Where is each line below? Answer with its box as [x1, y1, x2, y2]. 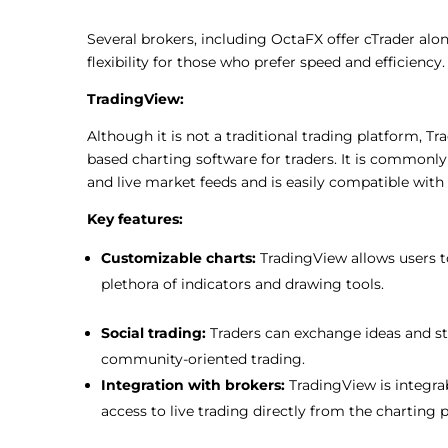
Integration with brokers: [101, 375, 289, 394]
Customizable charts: [101, 248, 260, 267]
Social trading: [101, 323, 210, 342]
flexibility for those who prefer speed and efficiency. [87, 52, 445, 71]
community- [101, 349, 188, 368]
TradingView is [289, 375, 391, 394]
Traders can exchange [210, 323, 361, 342]
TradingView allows [260, 248, 399, 267]
